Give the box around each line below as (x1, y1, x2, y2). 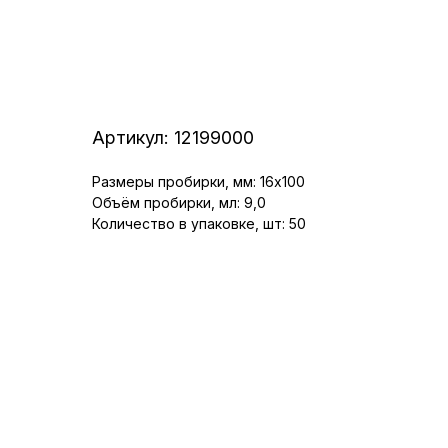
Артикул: (92, 127, 174, 148)
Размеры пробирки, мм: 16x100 (92, 173, 305, 190)
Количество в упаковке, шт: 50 (92, 215, 306, 232)
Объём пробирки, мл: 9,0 (92, 194, 266, 211)
